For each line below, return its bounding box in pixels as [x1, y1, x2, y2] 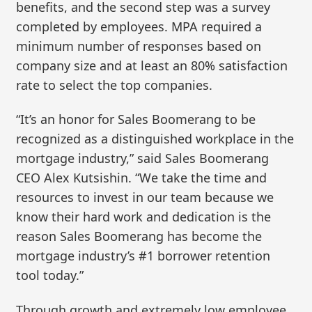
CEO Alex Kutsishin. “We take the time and [16, 169, 267, 187]
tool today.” [16, 267, 84, 284]
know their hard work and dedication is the [16, 208, 272, 226]
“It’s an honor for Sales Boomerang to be [16, 111, 256, 128]
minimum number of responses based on [16, 37, 262, 54]
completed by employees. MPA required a [16, 17, 263, 35]
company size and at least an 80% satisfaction [16, 56, 288, 74]
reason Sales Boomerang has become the [16, 228, 263, 245]
